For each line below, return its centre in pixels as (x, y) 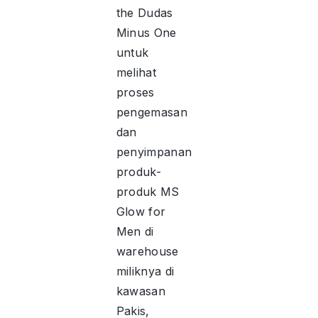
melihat (136, 72)
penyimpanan (154, 152)
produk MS (148, 191)
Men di (135, 231)
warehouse (147, 251)
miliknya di (145, 271)
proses (135, 92)
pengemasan (152, 112)
